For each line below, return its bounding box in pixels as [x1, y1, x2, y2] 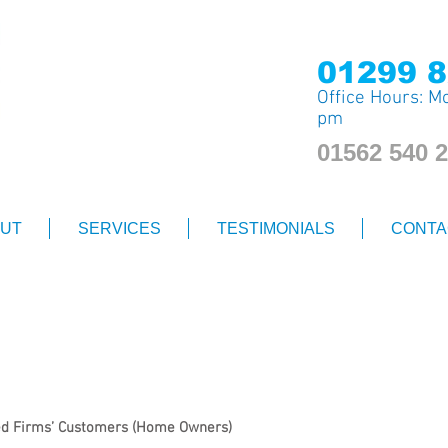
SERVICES [77, 220, 161, 237]
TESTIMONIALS [216, 220, 335, 237]
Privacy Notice [82, 296, 293, 333]
